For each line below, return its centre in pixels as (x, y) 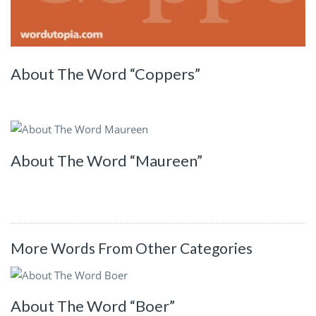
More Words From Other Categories (132, 248)
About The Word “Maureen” (107, 161)
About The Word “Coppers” (105, 73)
